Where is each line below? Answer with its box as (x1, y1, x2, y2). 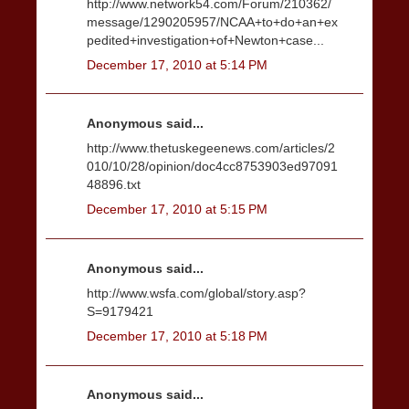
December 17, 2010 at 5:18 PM (87, 328, 267, 343)
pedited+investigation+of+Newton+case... (87, 32, 324, 47)
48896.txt (87, 177, 141, 193)
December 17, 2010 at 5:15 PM (87, 202, 267, 217)
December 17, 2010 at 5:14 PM (87, 57, 267, 72)
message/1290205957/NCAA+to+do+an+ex (87, 14, 338, 29)
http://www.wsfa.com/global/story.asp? (87, 285, 306, 300)
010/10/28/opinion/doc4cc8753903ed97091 (87, 159, 338, 174)
